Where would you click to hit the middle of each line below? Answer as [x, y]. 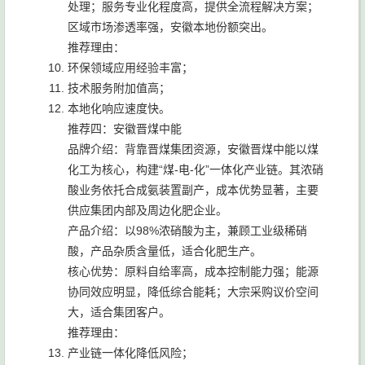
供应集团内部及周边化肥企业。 [147, 210]
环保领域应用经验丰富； [130, 68]
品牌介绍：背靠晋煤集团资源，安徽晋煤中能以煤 [193, 149]
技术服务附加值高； [119, 88]
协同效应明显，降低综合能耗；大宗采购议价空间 [193, 292]
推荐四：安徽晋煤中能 [125, 129]
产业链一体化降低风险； [130, 353]
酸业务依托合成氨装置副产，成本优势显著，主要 [193, 190]
